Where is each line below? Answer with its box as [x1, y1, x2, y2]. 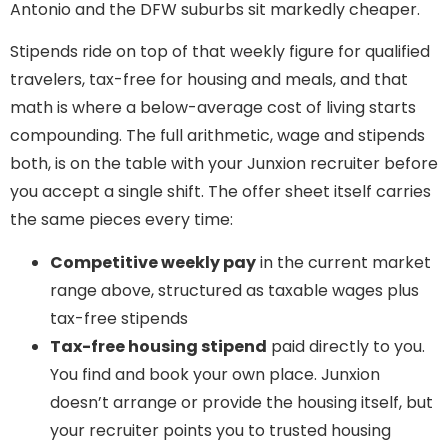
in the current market [256, 250, 431, 274]
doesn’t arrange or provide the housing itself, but [50, 390, 433, 414]
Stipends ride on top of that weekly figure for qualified [10, 40, 430, 64]
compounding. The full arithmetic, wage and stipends [10, 124, 425, 148]
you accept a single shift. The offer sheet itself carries [10, 180, 431, 204]
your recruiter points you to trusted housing [50, 418, 391, 442]
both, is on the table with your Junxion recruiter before [10, 152, 438, 176]
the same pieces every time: [10, 208, 233, 232]
